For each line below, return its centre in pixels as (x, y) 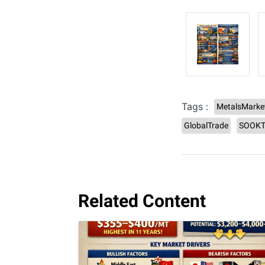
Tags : (195, 107)
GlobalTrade (206, 125)
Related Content (142, 201)
